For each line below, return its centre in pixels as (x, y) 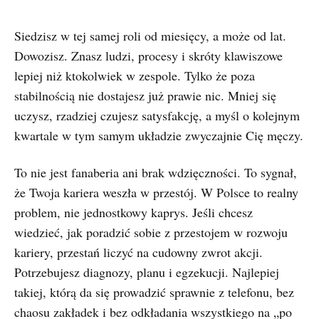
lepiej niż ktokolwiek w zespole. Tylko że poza (135, 75)
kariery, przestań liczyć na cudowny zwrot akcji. (138, 252)
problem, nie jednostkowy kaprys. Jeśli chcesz (134, 212)
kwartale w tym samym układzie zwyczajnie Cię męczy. (159, 135)
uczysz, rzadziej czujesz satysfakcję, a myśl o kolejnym (157, 115)
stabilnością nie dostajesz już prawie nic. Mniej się (145, 95)
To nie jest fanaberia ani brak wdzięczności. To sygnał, (156, 172)
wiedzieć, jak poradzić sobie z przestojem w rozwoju (151, 232)
